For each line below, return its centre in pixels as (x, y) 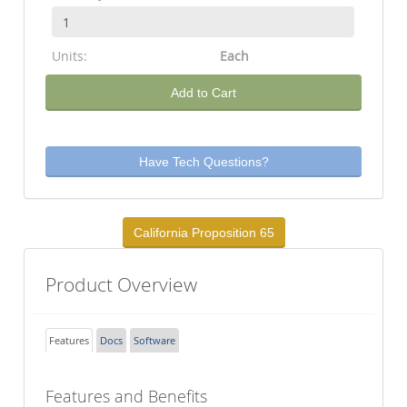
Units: (70, 56)
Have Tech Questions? (203, 162)
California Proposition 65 (203, 233)
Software (155, 341)
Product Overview (122, 285)
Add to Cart (203, 93)
